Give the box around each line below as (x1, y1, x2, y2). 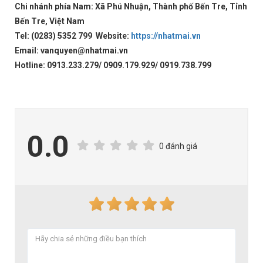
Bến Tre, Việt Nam (15, 16, 85, 26)
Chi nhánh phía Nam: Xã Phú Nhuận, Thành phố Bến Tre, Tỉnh (15, 2, 247, 11)
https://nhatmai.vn (131, 31, 201, 41)
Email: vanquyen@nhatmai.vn (15, 46, 130, 55)
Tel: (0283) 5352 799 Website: (15, 31, 131, 41)
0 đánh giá (159, 141, 197, 151)
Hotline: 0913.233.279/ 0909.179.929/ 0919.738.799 (15, 60, 211, 70)
